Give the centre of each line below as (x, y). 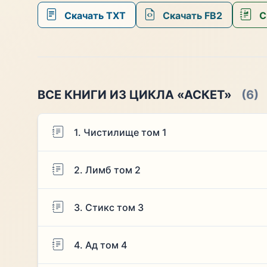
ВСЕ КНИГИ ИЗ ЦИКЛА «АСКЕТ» (134, 94)
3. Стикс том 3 (108, 207)
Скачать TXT (94, 15)
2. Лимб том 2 (107, 170)
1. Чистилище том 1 (120, 132)
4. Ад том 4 (100, 245)
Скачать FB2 (191, 15)
